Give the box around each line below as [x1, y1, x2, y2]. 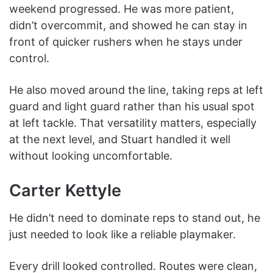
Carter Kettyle [9, 180, 121, 200]
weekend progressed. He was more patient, [9, 2, 234, 15]
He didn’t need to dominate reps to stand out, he [9, 211, 260, 225]
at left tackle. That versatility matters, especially [9, 116, 257, 129]
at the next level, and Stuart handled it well [9, 132, 230, 146]
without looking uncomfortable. [9, 149, 172, 162]
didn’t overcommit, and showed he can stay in [9, 18, 247, 32]
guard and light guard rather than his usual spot [9, 99, 255, 113]
